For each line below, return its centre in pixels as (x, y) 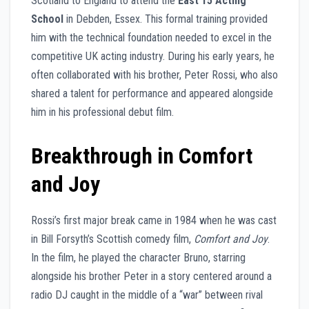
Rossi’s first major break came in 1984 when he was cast (154, 220)
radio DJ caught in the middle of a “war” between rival (147, 295)
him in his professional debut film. (102, 112)
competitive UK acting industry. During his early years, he (153, 56)
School (47, 19)
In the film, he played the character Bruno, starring (138, 257)
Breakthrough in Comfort (142, 156)
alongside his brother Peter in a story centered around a (151, 276)
